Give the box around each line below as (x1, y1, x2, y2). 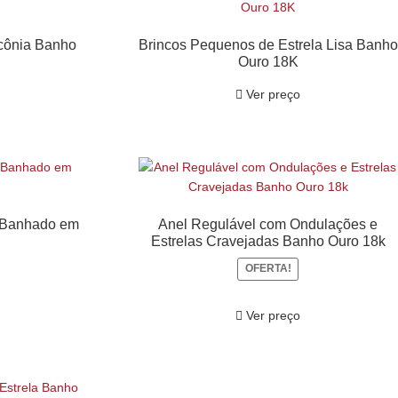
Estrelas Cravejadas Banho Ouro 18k (150, 234, 386, 250)
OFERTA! (244, 262, 291, 275)
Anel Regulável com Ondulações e (158, 217, 378, 233)
